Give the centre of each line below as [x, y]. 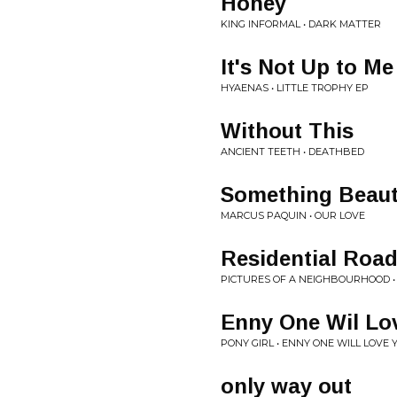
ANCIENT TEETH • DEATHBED [292, 152]
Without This [287, 131]
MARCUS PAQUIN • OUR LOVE [293, 215]
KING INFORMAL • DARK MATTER [301, 24]
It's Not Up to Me [307, 67]
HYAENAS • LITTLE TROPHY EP [295, 88]
